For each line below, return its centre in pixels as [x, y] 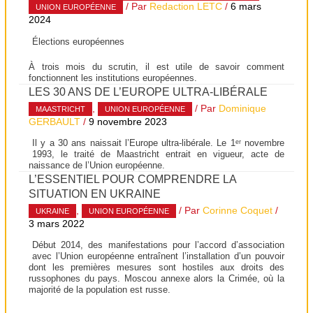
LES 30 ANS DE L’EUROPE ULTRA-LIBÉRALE [148, 92]
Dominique [243, 108]
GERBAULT [55, 122]
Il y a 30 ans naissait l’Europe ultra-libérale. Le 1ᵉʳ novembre [158, 143]
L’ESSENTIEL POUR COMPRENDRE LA [133, 179]
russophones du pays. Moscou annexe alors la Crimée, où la [156, 279]
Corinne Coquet [238, 210]
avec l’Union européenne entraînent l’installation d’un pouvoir [158, 256]
